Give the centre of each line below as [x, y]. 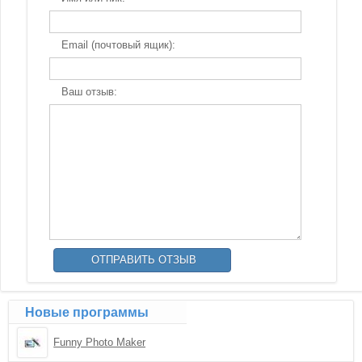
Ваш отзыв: [89, 92]
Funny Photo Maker [100, 342]
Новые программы [87, 312]
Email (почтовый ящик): [118, 45]
